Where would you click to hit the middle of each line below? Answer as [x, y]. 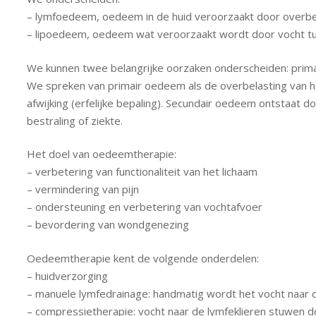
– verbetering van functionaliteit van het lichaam [142, 171]
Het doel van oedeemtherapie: [101, 154]
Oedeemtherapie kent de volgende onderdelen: [142, 258]
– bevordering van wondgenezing [108, 224]
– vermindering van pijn [83, 189]
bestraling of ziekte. [74, 120]
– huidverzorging [67, 275]
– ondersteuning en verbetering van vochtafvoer [144, 207]
